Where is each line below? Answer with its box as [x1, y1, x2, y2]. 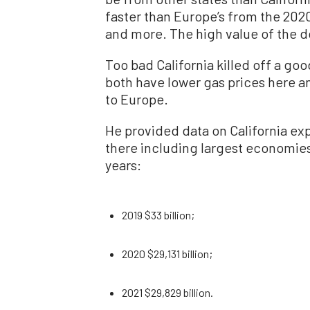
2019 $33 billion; [122, 208, 194, 221]
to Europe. [105, 90, 168, 107]
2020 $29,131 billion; [122, 246, 212, 260]
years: [105, 156, 141, 173]
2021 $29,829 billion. [122, 285, 213, 299]
